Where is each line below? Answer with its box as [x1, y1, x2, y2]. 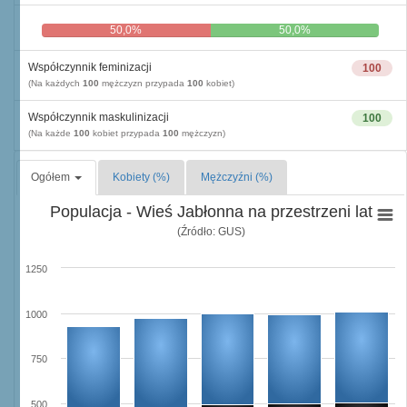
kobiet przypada [90, 128, 163, 138]
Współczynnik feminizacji [28, 61, 152, 74]
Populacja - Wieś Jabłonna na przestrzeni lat [49, 203, 372, 221]
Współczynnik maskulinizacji [28, 111, 169, 124]
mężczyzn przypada [99, 78, 187, 88]
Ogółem [31, 171, 73, 184]
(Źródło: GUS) [176, 224, 245, 238]
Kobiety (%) [113, 171, 170, 184]
